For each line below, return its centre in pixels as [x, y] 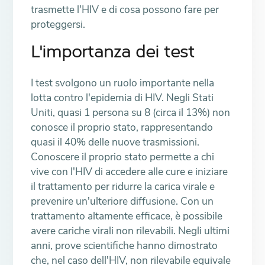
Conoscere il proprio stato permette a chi [123, 157]
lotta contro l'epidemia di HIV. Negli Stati [122, 98]
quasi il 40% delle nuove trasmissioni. [115, 142]
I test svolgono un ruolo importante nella [123, 83]
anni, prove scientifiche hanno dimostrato [125, 246]
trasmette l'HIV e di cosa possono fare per [125, 10]
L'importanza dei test [113, 53]
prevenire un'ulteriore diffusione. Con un [122, 201]
